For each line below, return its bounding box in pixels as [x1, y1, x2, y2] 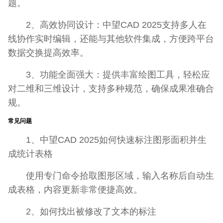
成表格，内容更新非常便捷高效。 [8, 184, 142, 195]
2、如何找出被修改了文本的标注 [8, 206, 156, 217]
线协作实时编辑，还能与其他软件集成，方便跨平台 [8, 33, 214, 44]
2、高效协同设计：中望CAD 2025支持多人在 [8, 19, 207, 30]
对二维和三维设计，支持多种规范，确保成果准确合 [8, 83, 214, 94]
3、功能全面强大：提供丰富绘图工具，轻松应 [8, 69, 210, 80]
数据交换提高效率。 [8, 47, 89, 58]
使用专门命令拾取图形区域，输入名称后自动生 [8, 170, 214, 181]
